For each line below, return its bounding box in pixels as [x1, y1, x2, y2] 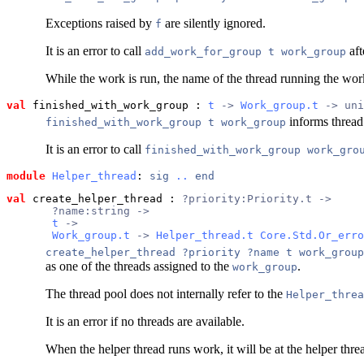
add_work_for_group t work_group [145, 45, 346, 58]
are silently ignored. [162, 15, 266, 30]
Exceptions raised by [45, 15, 155, 30]
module [6, 169, 45, 182]
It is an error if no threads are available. [45, 314, 245, 328]
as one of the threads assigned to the [45, 258, 232, 273]
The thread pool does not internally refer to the [45, 286, 286, 301]
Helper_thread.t [156, 228, 253, 241]
